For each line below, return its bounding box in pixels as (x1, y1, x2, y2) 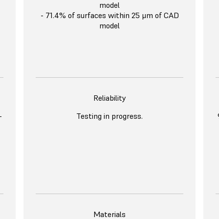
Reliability (93, 93, 126, 103)
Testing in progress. (76, 111, 143, 121)
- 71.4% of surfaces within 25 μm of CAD (40, 10, 179, 21)
